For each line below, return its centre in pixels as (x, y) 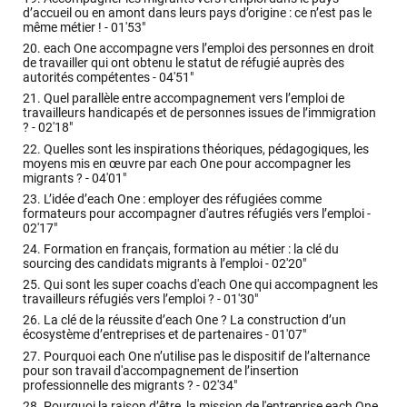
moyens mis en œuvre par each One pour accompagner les (187, 164)
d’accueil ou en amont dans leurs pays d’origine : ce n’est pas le (198, 13)
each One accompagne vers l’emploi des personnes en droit (208, 49)
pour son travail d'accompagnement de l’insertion (161, 371)
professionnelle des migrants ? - (113, 385)
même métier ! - (67, 28)
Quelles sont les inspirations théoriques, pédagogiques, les (205, 149)
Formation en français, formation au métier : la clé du (190, 249)
